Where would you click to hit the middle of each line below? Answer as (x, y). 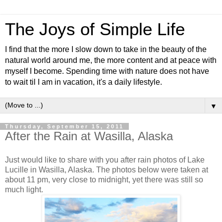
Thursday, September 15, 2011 (64, 126)
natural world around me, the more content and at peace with (111, 60)
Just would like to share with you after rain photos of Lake (105, 160)
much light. (25, 189)
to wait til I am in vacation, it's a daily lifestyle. (83, 82)
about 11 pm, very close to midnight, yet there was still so (104, 179)
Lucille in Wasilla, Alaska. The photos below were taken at (107, 169)
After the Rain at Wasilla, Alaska (89, 136)
